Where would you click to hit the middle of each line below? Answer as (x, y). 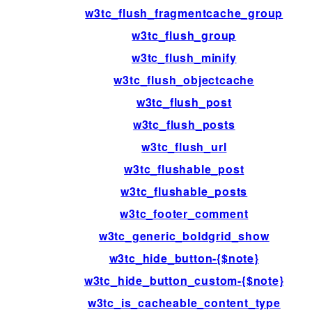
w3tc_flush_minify (184, 57)
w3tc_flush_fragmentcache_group (184, 13)
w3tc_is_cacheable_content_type (184, 302)
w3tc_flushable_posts (184, 191)
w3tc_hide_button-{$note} (184, 258)
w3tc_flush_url (184, 146)
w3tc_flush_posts (184, 124)
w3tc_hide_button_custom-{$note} (184, 280)
